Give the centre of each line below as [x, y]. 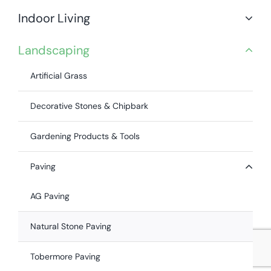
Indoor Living [54, 18]
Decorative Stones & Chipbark [89, 106]
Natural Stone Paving [70, 227]
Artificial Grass [58, 76]
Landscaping [54, 51]
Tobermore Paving [65, 257]
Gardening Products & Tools [85, 136]
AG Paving [50, 196]
